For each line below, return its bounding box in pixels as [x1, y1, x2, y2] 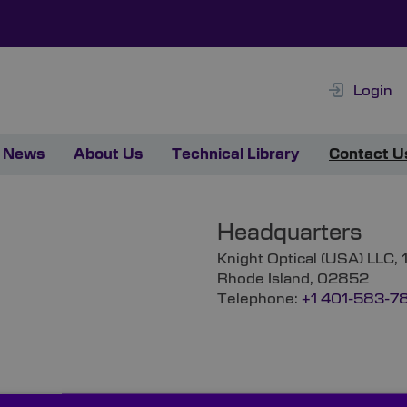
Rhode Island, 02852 [217, 272, 369, 287]
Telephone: [217, 292, 302, 307]
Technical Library [172, 147, 300, 163]
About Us [74, 147, 143, 163]
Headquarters [217, 223, 362, 245]
